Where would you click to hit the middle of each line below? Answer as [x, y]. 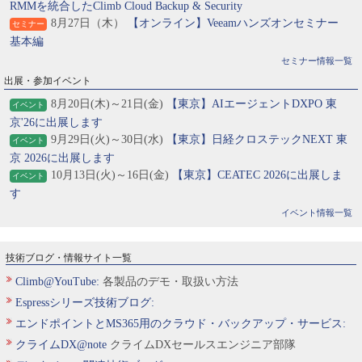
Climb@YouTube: [57, 282]
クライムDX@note [61, 345]
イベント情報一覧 [317, 213]
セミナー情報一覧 [317, 61]
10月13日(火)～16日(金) [112, 175]
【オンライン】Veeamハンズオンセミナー [233, 23]
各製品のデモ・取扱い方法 [169, 282]
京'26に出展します [56, 122]
